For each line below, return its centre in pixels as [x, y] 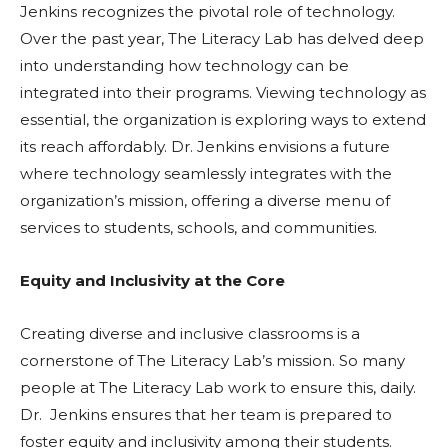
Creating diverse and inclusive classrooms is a [190, 334]
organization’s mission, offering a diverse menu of [205, 201]
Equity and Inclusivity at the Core [152, 281]
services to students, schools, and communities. [198, 228]
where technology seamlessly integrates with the [206, 174]
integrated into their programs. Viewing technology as [223, 93]
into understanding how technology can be [184, 66]
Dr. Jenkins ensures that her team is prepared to [206, 415]
